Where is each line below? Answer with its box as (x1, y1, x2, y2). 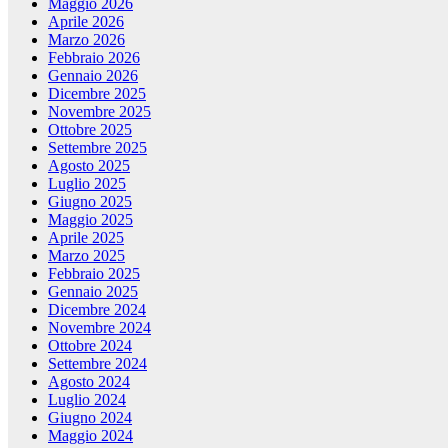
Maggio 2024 (48, 427, 133, 445)
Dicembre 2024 (48, 301, 146, 319)
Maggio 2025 (48, 211, 133, 229)
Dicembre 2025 (48, 85, 146, 103)
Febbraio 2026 (48, 49, 140, 67)
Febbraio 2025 (48, 265, 140, 283)
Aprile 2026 (48, 13, 124, 31)
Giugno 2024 (48, 409, 132, 427)
